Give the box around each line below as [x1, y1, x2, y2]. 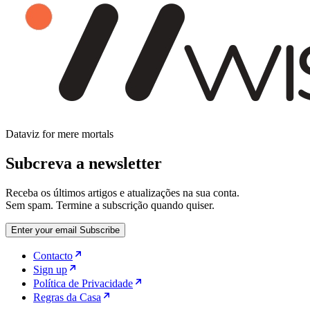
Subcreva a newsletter [6, 154, 162, 172]
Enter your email [11, 224, 77, 235]
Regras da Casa [33, 291, 101, 303]
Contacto [33, 249, 73, 262]
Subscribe [80, 224, 120, 235]
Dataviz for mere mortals [6, 127, 113, 140]
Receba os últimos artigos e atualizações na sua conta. [6, 186, 239, 199]
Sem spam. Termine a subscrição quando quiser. [6, 199, 215, 211]
